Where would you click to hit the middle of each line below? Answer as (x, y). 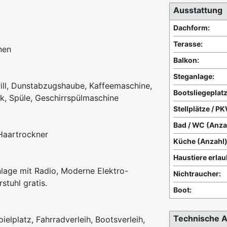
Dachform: (192, 28)
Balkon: (186, 60)
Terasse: (188, 44)
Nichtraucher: (197, 174)
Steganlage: (194, 77)
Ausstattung (198, 10)
